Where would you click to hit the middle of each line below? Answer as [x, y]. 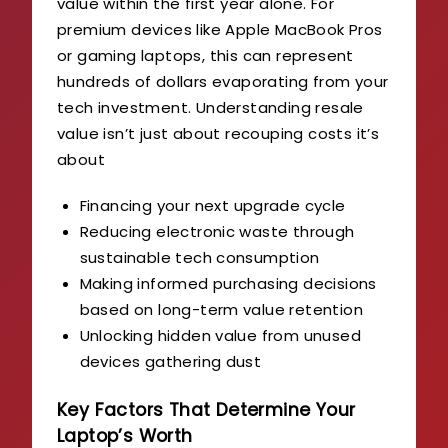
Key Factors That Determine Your [206, 410]
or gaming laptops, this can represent [205, 55]
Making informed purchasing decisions [228, 283]
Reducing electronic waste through [217, 231]
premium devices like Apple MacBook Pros [220, 29]
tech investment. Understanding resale [210, 107]
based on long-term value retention [221, 309]
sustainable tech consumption [199, 257]
